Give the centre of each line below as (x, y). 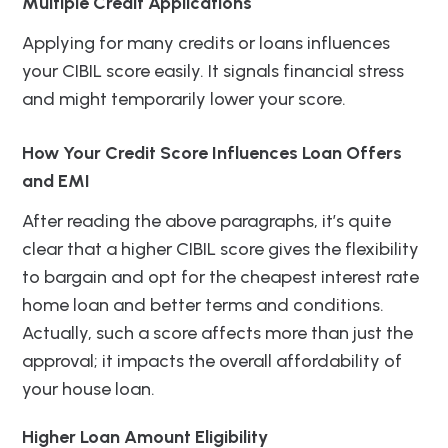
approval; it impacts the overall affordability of (212, 361)
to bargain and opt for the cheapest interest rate (220, 277)
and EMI (56, 181)
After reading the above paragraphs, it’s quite (206, 221)
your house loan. (88, 389)
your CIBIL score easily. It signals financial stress (213, 71)
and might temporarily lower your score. (184, 99)
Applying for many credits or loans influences (206, 43)
